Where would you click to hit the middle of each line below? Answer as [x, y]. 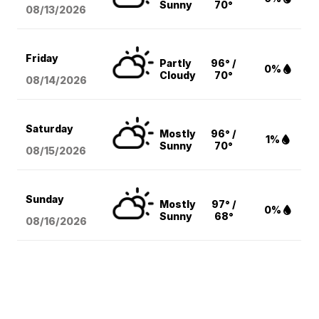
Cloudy [178, 75]
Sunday [45, 199]
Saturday [50, 129]
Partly [176, 63]
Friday [42, 58]
